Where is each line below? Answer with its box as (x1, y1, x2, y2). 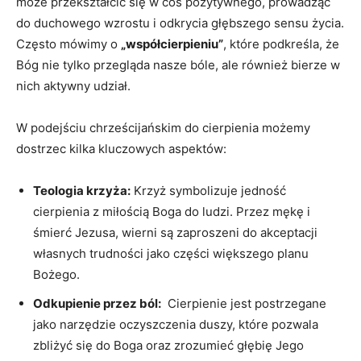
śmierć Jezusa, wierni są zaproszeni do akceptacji (33, 224, 317, 240)
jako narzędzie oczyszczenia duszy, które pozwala (33, 316, 318, 332)
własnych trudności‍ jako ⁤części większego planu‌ (33, 245, 309, 261)
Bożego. (33, 266, 80, 282)
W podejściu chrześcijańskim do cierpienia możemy (16, 119, 310, 135)
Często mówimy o (16, 35, 121, 52)
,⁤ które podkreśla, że (223, 35, 339, 52)
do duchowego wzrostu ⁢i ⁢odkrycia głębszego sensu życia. (16, 15, 344, 31)
